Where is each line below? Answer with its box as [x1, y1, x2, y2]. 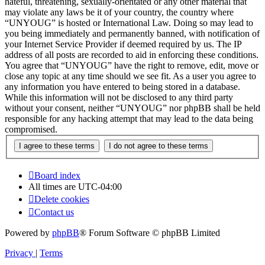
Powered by [5, 227, 52, 238]
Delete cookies [34, 193, 89, 204]
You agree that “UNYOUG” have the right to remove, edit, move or [5, 60, 258, 71]
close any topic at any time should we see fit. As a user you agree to [5, 71, 256, 82]
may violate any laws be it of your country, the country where [5, 7, 234, 18]
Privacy [5, 247, 33, 258]
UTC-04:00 [78, 181, 122, 192]
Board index [34, 170, 80, 180]
